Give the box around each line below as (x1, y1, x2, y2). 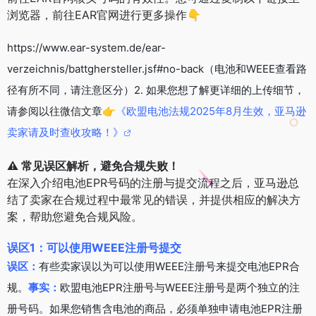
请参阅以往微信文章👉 (7, 104, 116, 118)
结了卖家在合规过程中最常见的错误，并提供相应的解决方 (7, 192, 300, 207)
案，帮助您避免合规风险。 (7, 209, 142, 224)
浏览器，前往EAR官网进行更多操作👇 (7, 7, 201, 22)
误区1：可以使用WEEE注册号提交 (7, 240, 181, 255)
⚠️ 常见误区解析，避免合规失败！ (7, 158, 179, 173)
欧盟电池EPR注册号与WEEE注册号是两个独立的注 (60, 280, 300, 294)
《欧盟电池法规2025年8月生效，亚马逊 (116, 104, 306, 118)
